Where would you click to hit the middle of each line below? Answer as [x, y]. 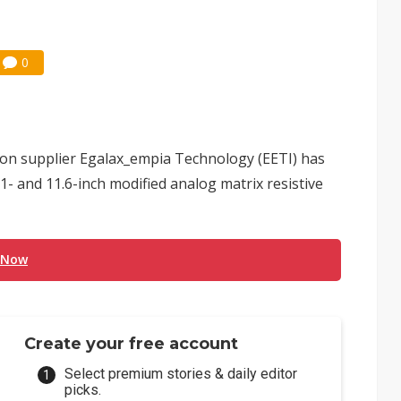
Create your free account [132, 344]
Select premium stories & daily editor [181, 374]
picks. [83, 390]
